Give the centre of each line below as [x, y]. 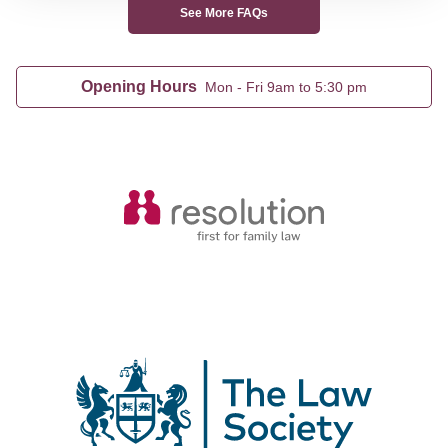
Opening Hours [139, 86]
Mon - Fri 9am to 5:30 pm [286, 87]
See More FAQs [224, 13]
